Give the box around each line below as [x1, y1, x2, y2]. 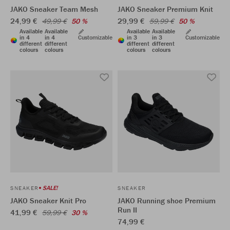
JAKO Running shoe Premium [118, 196, 216, 205]
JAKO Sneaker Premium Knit [118, 4, 213, 14]
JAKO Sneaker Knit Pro [10, 196, 86, 205]
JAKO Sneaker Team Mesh [10, 4, 98, 14]
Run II [118, 205, 137, 215]
